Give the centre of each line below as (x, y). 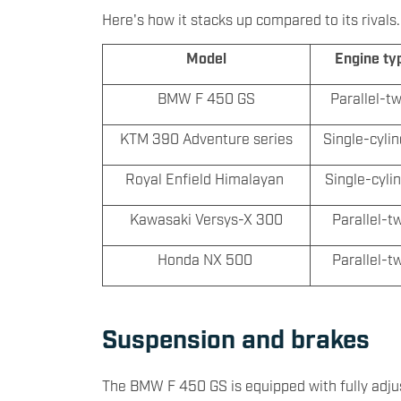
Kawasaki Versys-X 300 (206, 219)
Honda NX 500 (206, 259)
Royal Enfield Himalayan (206, 179)
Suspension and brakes (236, 337)
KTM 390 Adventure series (206, 138)
